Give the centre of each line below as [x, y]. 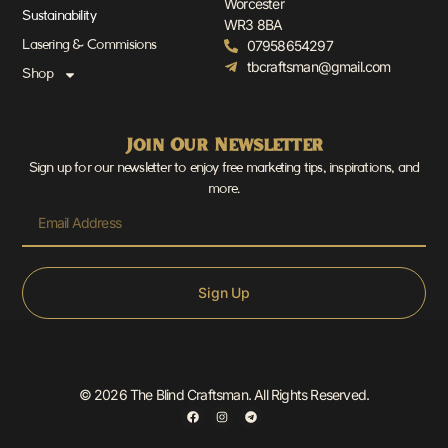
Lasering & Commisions [89, 46]
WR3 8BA [253, 25]
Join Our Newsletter [224, 143]
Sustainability [59, 17]
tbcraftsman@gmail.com [318, 67]
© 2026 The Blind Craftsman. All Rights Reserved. [224, 395]
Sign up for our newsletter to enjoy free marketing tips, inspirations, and [224, 168]
